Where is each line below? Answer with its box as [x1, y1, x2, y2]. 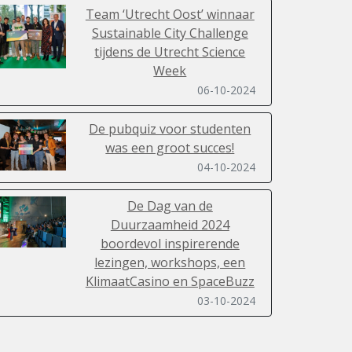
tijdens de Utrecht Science [94, 43, 246, 61]
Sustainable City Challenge [91, 24, 248, 42]
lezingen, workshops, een [94, 254, 246, 272]
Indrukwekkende [120, 331, 220, 349]
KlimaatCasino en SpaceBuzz [85, 273, 255, 291]
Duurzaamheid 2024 [110, 216, 229, 234]
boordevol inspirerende [100, 235, 240, 253]
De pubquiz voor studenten [89, 120, 251, 138]
